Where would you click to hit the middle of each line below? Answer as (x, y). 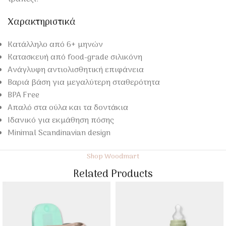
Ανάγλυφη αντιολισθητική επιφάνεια (76, 70)
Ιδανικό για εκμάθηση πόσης (61, 120)
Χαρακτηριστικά (42, 22)
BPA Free (23, 95)
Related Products (113, 174)
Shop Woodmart (113, 156)
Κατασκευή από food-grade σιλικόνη (75, 57)
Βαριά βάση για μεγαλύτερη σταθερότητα (84, 82)
